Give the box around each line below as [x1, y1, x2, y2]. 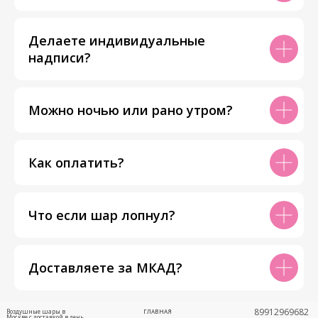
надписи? [28, 48, 91, 66]
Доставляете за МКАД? [28, 258, 182, 276]
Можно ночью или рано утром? [28, 101, 233, 119]
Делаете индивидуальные [28, 31, 205, 49]
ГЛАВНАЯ [143, 307, 172, 315]
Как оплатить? [28, 153, 124, 171]
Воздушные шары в [6, 307, 65, 315]
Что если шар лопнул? [28, 206, 175, 224]
